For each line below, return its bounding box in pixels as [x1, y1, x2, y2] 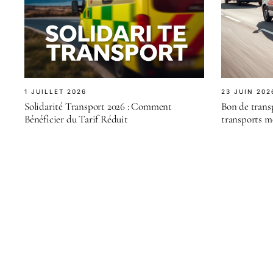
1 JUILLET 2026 [24, 87, 87, 95]
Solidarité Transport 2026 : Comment [24, 99, 172, 113]
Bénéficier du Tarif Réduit [24, 112, 128, 126]
